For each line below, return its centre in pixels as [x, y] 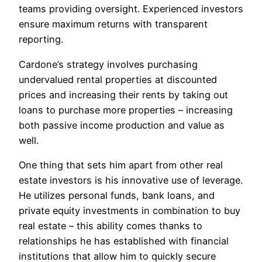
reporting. [41, 39]
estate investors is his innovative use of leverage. [131, 180]
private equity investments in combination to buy [130, 210]
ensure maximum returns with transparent [113, 24]
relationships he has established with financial [124, 241]
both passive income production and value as [122, 125]
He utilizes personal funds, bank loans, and [117, 195]
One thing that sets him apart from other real [121, 165]
